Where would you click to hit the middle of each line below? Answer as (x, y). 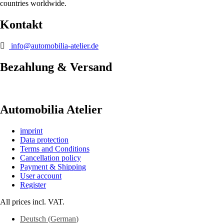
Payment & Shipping (53, 166)
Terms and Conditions (55, 148)
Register (33, 184)
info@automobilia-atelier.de (54, 45)
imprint (31, 130)
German (63, 218)
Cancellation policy (50, 157)
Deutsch (33, 218)
